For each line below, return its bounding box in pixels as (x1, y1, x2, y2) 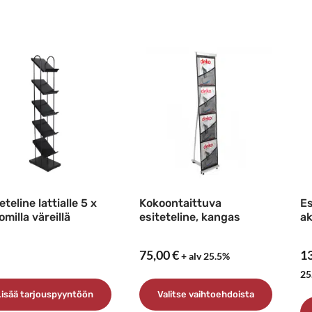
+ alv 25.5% (180, 250, 230, 263)
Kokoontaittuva (139, 196, 221, 210)
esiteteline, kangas (139, 210, 240, 224)
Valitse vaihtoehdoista (157, 289, 254, 299)
